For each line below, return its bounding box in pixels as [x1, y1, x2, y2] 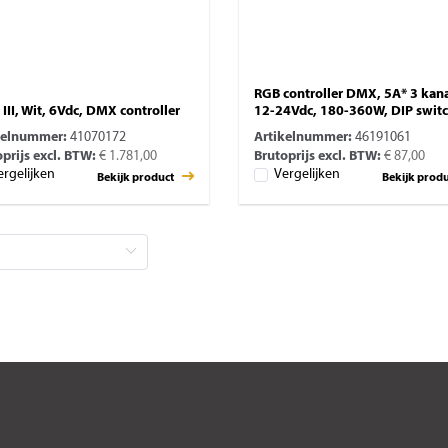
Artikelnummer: [254, 130, 352, 146]
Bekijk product [97, 172, 176, 185]
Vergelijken [274, 166, 340, 182]
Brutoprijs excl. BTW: [254, 149, 381, 165]
